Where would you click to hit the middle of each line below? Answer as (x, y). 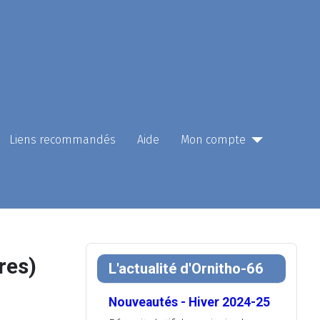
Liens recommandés (62, 140)
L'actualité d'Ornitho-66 (186, 269)
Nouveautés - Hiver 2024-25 (189, 302)
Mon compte (213, 140)
